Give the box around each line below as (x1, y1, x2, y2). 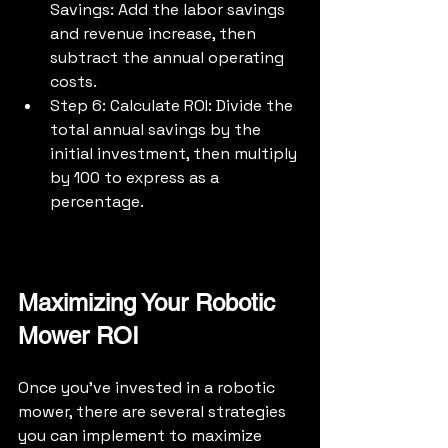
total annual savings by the (50, 119, 265, 141)
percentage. (50, 191, 144, 213)
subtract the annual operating (50, 47, 288, 69)
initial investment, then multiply (50, 143, 301, 165)
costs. (50, 71, 97, 93)
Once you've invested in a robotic (18, 377, 279, 399)
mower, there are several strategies (18, 401, 290, 423)
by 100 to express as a (50, 167, 223, 189)
